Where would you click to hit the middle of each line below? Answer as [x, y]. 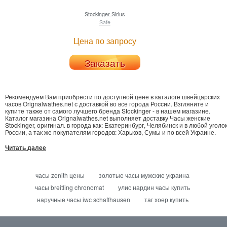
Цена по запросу [105, 41]
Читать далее [26, 148]
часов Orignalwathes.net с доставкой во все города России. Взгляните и [107, 103]
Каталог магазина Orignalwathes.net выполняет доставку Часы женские [108, 118]
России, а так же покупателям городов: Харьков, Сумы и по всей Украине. [110, 132]
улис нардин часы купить [154, 187]
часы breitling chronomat [70, 187]
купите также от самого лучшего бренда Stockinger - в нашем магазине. [108, 110]
